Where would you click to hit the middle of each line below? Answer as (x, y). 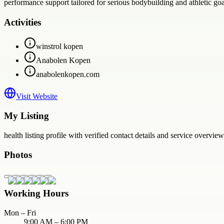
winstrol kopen (59, 46)
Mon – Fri (20, 212)
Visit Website (37, 96)
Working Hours (36, 193)
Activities (22, 22)
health (13, 135)
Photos (18, 154)
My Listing (26, 116)
